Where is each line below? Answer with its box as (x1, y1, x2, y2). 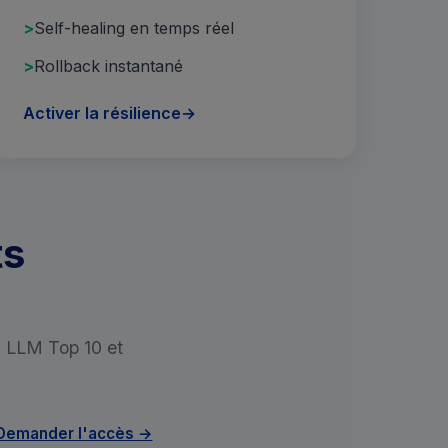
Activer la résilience (22, 103, 181, 124)
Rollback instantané (33, 55, 183, 76)
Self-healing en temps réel (33, 17, 234, 38)
